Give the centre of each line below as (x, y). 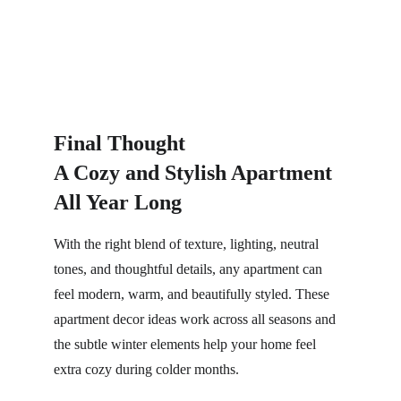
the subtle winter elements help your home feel (187, 344)
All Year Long (118, 202)
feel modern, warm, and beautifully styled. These (193, 294)
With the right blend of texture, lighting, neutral (188, 244)
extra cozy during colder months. (146, 369)
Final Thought (119, 143)
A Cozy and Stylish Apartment (196, 173)
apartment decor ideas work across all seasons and (196, 319)
